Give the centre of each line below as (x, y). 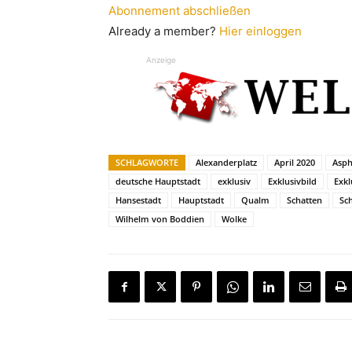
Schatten (304, 200)
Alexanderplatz (226, 162)
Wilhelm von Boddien (160, 219)
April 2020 (295, 162)
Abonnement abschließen (180, 11)
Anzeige (161, 60)
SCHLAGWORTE (147, 162)
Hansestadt (138, 200)
